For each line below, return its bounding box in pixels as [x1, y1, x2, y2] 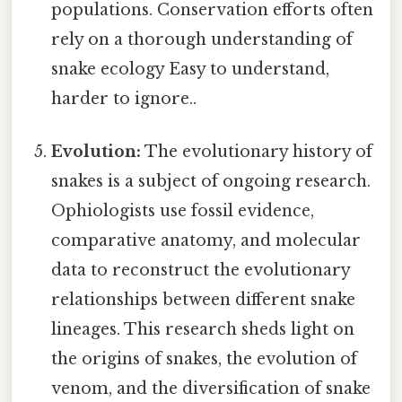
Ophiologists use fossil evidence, [51, 200, 315, 221]
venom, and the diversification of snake [51, 378, 371, 398]
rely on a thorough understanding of [51, 29, 354, 49]
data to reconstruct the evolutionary [51, 259, 351, 280]
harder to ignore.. [51, 88, 197, 109]
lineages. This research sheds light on [51, 319, 355, 339]
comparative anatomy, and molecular [51, 230, 362, 250]
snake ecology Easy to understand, [51, 58, 330, 79]
